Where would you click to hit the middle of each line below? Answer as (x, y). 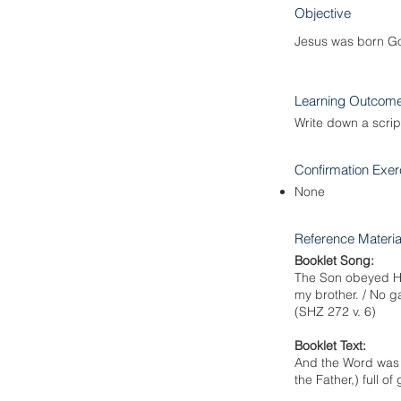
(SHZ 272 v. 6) (335, 311)
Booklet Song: (334, 260)
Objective (323, 13)
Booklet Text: (330, 346)
